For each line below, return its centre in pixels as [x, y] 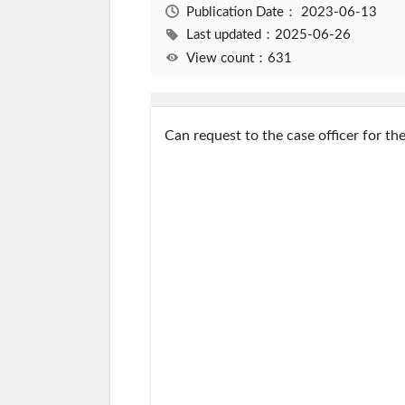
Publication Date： [243, 12]
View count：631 [239, 58]
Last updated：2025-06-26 [268, 35]
